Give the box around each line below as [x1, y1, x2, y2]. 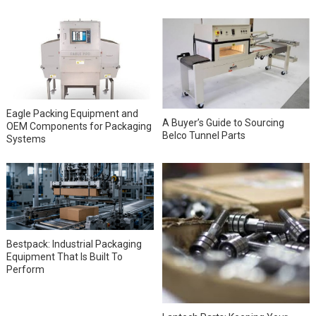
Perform [6, 263, 44, 275]
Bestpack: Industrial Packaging [6, 238, 142, 250]
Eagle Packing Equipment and [6, 108, 138, 120]
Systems [6, 133, 46, 145]
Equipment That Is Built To [6, 250, 123, 262]
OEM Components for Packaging [6, 121, 152, 133]
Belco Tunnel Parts [162, 129, 246, 141]
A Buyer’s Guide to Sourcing [162, 116, 285, 128]
